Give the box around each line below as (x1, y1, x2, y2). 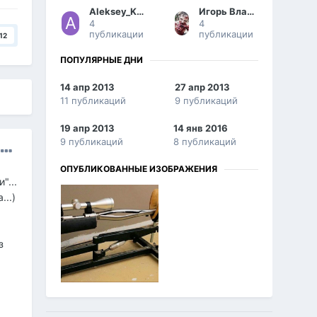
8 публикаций (173, 136, 237, 148)
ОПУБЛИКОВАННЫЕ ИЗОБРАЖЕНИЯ (60, 163, 218, 175)
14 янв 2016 (173, 122, 229, 134)
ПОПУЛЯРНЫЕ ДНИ (60, 54, 144, 66)
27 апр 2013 (175, 81, 231, 93)
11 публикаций (60, 95, 127, 107)
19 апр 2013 (60, 122, 115, 134)
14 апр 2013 (60, 81, 115, 93)
